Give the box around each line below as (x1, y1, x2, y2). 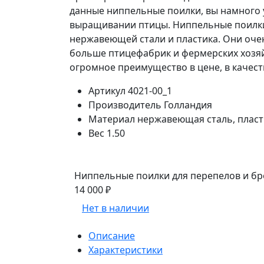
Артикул (88, 84, 126, 97)
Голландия (164, 98, 212, 111)
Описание (88, 229, 135, 242)
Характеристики (88, 243, 163, 256)
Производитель (88, 98, 161, 111)
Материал (88, 113, 135, 126)
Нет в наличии (82, 202, 149, 214)
